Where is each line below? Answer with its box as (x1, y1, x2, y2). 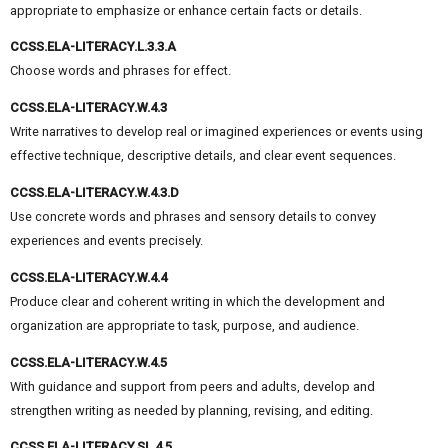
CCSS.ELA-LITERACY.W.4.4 (10, 269, 167, 285)
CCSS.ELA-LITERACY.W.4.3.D (10, 185, 179, 201)
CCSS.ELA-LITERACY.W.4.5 (10, 354, 167, 370)
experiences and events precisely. (10, 233, 203, 249)
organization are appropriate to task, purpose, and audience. (10, 317, 359, 333)
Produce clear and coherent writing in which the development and (10, 293, 385, 309)
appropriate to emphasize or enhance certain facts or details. (10, 2, 362, 18)
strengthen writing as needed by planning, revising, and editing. (10, 402, 373, 418)
